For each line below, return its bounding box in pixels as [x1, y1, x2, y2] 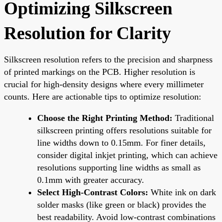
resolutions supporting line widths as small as [37, 162, 201, 172]
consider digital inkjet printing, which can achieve [37, 150, 218, 160]
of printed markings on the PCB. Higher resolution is [4, 66, 195, 77]
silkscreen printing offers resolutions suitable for [37, 125, 212, 135]
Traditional [172, 112, 214, 123]
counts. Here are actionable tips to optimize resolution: [4, 91, 201, 102]
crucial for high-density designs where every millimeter [4, 79, 204, 89]
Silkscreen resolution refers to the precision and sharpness [4, 54, 213, 64]
